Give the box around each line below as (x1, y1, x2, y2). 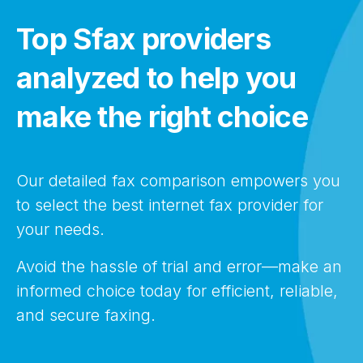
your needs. (16, 220, 105, 239)
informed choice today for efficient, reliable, (16, 281, 338, 301)
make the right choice (16, 99, 308, 135)
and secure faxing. (16, 305, 156, 325)
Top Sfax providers (16, 21, 271, 57)
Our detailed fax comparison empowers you (16, 171, 340, 190)
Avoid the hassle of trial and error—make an (16, 257, 342, 276)
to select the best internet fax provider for (16, 195, 323, 215)
